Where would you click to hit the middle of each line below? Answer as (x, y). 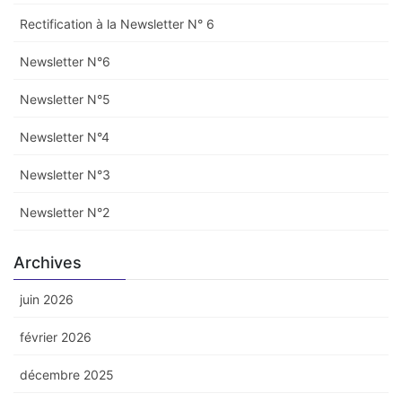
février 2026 (56, 336)
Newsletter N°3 (65, 174)
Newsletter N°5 (65, 99)
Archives (48, 262)
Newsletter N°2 (65, 212)
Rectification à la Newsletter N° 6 (117, 23)
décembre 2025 (67, 374)
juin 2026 (47, 299)
